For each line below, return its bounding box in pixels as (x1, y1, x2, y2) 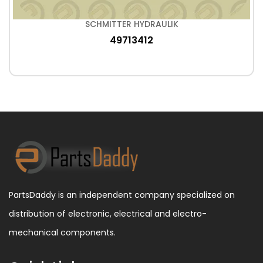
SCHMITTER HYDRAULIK (85, 18, 178, 30)
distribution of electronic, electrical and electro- (9, 208, 207, 220)
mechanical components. (9, 227, 116, 238)
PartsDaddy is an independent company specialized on (9, 189, 235, 201)
